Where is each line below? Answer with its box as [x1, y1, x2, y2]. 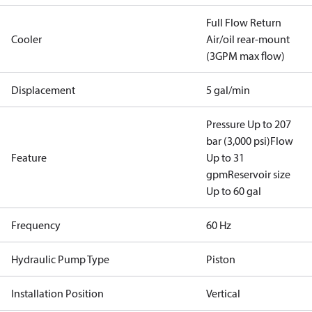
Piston [206, 252, 235, 266]
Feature [11, 150, 47, 164]
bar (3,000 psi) [206, 134, 270, 148]
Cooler [11, 32, 42, 46]
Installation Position [11, 286, 104, 300]
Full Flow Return [206, 15, 281, 29]
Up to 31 [206, 150, 244, 164]
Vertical [206, 286, 240, 300]
